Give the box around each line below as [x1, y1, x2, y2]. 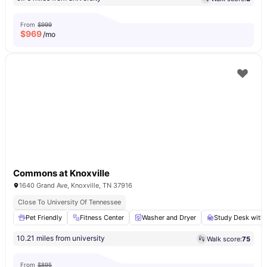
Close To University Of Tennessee [18, 198, 121, 206]
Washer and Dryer [142, 213, 196, 222]
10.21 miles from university [17, 234, 105, 243]
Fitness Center [80, 213, 124, 222]
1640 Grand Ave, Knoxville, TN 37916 [19, 181, 132, 190]
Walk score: [207, 234, 242, 243]
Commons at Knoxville [13, 167, 110, 179]
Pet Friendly [26, 213, 62, 222]
